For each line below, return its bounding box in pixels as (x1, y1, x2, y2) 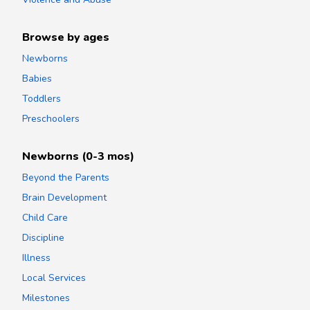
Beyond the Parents (22, 170, 109, 184)
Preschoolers (22, 111, 80, 125)
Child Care (22, 210, 68, 224)
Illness (22, 250, 51, 264)
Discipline (22, 230, 64, 244)
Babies (22, 71, 52, 85)
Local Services (22, 271, 86, 284)
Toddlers (22, 91, 61, 105)
